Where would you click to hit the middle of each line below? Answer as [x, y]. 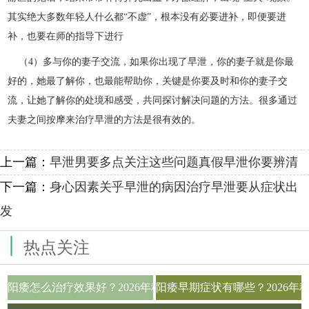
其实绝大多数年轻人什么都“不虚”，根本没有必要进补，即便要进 [147, 16]
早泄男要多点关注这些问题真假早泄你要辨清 [174, 162]
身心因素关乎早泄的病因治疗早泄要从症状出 [174, 187]
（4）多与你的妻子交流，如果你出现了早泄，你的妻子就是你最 [157, 62]
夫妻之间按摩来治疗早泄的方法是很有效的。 [104, 120]
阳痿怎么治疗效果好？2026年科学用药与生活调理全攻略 [146, 287]
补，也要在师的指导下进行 [66, 36]
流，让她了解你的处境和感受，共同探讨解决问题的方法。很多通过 [153, 100]
